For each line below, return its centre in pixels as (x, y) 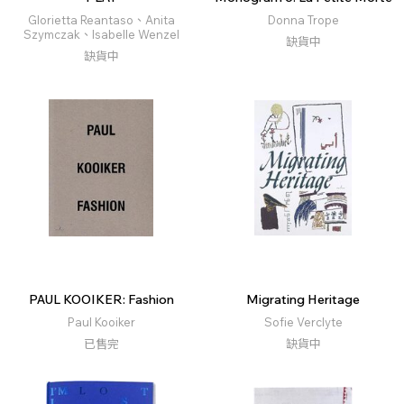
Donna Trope (303, 20)
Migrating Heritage (303, 300)
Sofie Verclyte (303, 322)
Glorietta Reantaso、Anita (101, 20)
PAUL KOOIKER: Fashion (101, 300)
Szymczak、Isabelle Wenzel (101, 35)
